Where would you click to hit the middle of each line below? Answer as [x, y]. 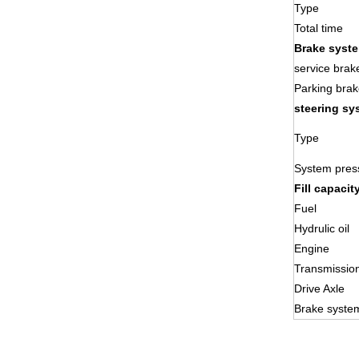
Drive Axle [319, 289]
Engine [312, 249]
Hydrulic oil [322, 229]
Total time [319, 28]
